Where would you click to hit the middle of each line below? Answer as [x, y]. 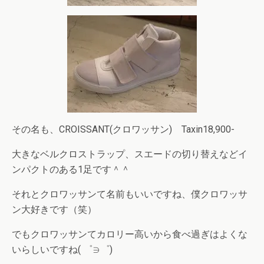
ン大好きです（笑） [54, 209]
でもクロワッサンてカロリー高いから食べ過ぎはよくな [130, 234]
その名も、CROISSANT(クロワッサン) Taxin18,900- [123, 129]
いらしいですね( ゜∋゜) [62, 250]
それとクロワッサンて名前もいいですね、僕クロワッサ [130, 194]
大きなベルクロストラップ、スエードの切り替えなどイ [130, 154]
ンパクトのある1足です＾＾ [71, 169]
